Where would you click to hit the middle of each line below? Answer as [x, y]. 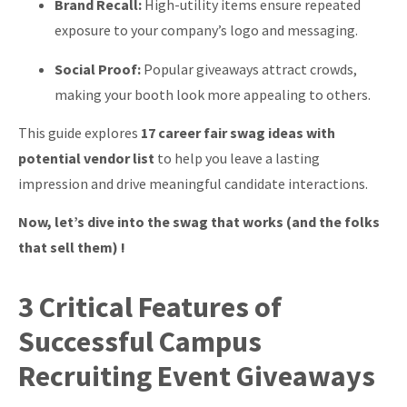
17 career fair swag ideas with [238, 132]
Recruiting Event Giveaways [197, 376]
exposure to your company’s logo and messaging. [206, 30]
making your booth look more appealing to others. [213, 94]
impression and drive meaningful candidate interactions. [193, 183]
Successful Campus [140, 341]
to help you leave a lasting [237, 158]
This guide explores [79, 132]
